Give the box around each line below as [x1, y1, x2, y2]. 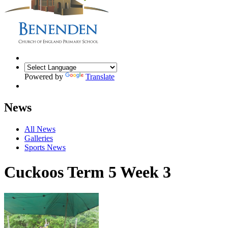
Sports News [24, 142, 66, 152]
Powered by [24, 72, 65, 81]
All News [24, 124, 55, 133]
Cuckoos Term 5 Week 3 [4, 163, 171, 182]
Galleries [24, 133, 53, 142]
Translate [85, 72, 115, 81]
